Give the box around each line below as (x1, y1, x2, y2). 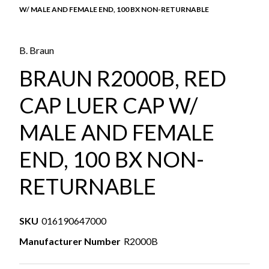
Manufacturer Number (19, 235, 121, 247)
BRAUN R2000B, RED (19, 65, 226, 91)
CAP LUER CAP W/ (19, 92, 198, 118)
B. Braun (19, 44, 54, 56)
